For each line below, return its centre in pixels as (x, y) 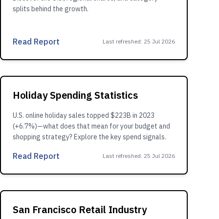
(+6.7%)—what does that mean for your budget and (91, 126)
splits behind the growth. (51, 9)
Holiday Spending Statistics (75, 95)
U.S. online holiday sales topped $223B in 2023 (84, 115)
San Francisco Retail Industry (80, 209)
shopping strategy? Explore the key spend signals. (89, 137)
